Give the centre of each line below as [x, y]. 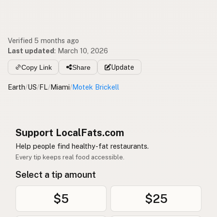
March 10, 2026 [83, 51]
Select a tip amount [56, 174]
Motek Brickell [96, 87]
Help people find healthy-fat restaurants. [82, 146]
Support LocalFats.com [70, 132]
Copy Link [36, 67]
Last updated [31, 51]
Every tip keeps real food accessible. [70, 157]
